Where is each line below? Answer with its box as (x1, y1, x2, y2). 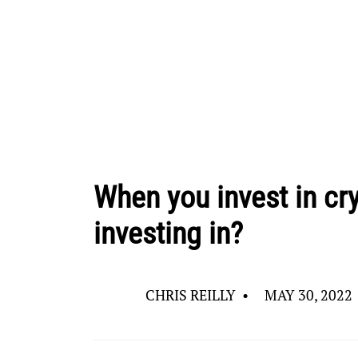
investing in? (93, 215, 243, 251)
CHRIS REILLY (145, 285, 236, 305)
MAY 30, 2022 (264, 285, 352, 305)
